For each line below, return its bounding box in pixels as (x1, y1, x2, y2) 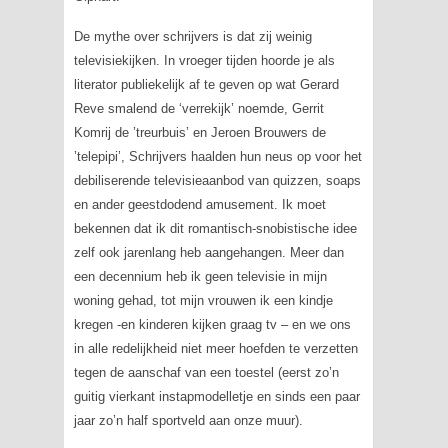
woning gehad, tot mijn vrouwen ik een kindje (73, 293, 333, 308)
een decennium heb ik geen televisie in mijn (73, 269, 327, 284)
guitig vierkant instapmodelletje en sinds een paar (73, 389, 360, 404)
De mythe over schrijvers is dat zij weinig (73, 29, 312, 44)
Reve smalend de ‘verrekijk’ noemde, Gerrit (73, 101, 324, 116)
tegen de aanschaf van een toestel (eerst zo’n (73, 365, 339, 380)
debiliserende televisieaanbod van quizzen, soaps (73, 173, 361, 188)
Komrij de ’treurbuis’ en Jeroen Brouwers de (73, 125, 326, 140)
